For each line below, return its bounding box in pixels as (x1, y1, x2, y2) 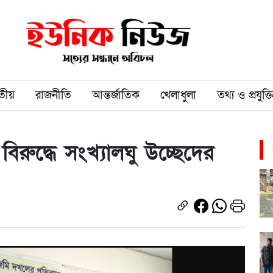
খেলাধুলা (160, 87, 196, 103)
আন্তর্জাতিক (92, 87, 140, 103)
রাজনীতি (35, 87, 71, 103)
